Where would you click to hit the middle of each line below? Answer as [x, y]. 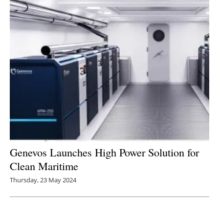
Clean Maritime [44, 166]
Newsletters [114, 17]
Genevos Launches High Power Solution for [104, 152]
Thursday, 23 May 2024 [43, 180]
